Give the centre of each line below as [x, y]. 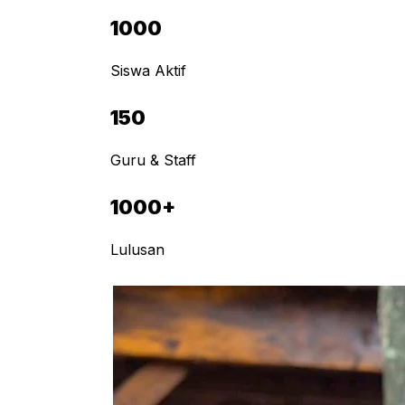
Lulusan [137, 250]
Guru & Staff [153, 160]
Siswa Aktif [148, 71]
